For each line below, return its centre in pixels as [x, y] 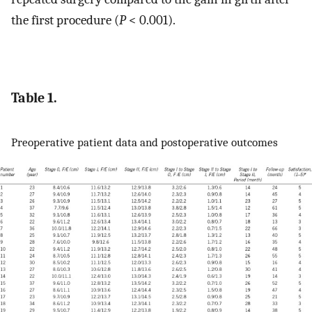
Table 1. [34, 97]
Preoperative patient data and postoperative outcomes [145, 142]
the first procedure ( [65, 21]
